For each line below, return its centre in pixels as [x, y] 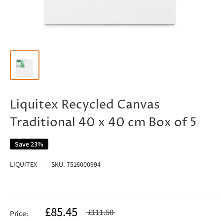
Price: [19, 213]
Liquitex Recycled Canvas [85, 105]
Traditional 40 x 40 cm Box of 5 [103, 123]
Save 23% [29, 144]
